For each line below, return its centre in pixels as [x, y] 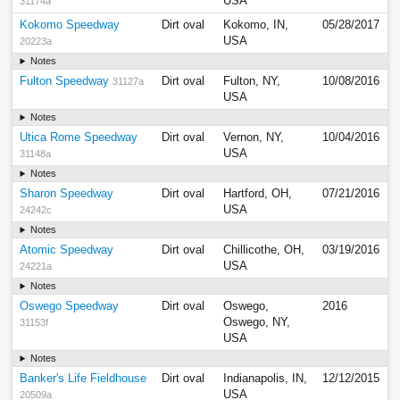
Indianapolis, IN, [266, 379]
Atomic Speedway [67, 250]
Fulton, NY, [252, 82]
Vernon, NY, [254, 138]
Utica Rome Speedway [79, 138]
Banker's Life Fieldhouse [83, 379]
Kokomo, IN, [256, 25]
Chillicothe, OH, [264, 250]
